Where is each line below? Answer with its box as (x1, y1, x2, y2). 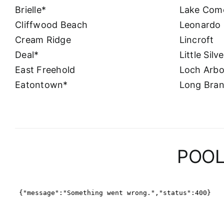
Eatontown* (15, 79, 68, 90)
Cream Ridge (15, 34, 71, 45)
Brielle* (15, 4, 46, 15)
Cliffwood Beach (15, 19, 88, 30)
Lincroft (179, 34, 214, 45)
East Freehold (15, 64, 75, 75)
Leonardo (179, 19, 221, 30)
